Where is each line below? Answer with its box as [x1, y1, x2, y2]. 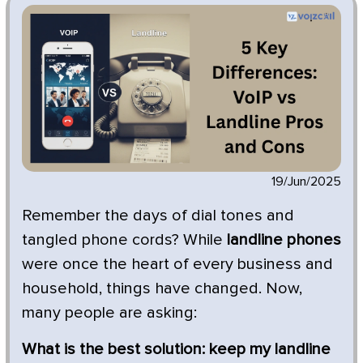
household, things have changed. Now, [22, 280, 302, 297]
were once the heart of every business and [22, 255, 333, 272]
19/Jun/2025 [271, 174, 341, 188]
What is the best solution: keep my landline [22, 340, 331, 357]
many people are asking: [22, 304, 197, 321]
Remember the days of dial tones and [22, 207, 294, 224]
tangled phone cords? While [22, 231, 227, 248]
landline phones [227, 231, 341, 248]
